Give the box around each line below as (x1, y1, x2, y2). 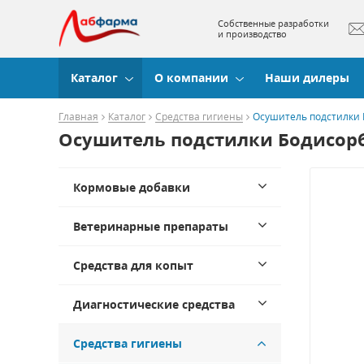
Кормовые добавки (73, 180, 190, 195)
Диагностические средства (73, 297, 235, 312)
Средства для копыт (73, 258, 193, 273)
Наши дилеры (265, 70, 349, 85)
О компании (154, 70, 228, 85)
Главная (58, 110, 98, 123)
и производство (217, 28, 287, 40)
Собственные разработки (217, 17, 329, 29)
